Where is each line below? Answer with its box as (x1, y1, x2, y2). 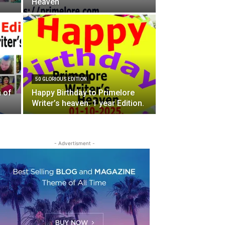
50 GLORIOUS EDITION (35, 76, 87, 82)
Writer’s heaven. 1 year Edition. (32, 98, 144, 108)
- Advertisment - (54, 140, 95, 146)
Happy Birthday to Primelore (32, 87, 135, 97)
